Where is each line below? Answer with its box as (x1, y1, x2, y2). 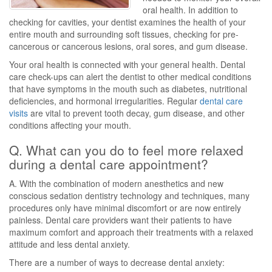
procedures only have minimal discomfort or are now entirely (9, 202, 241, 214)
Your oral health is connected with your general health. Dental (9, 58, 245, 70)
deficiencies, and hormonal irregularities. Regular (9, 95, 200, 107)
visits (9, 107, 28, 119)
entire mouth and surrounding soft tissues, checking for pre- (9, 28, 239, 40)
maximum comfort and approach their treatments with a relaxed (9, 226, 253, 238)
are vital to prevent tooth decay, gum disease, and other (28, 107, 245, 119)
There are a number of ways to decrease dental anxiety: (9, 256, 225, 268)
